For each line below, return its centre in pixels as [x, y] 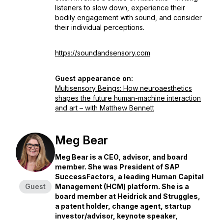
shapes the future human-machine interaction [128, 98]
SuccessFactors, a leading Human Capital [129, 177]
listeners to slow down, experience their [120, 8]
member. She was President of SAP [117, 167]
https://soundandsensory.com [103, 53]
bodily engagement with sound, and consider [128, 17]
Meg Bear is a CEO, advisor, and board [121, 157]
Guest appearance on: [94, 78]
